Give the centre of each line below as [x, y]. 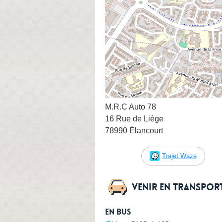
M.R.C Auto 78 [131, 107]
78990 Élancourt [134, 130]
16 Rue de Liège [134, 118]
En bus [118, 212]
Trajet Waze [179, 156]
